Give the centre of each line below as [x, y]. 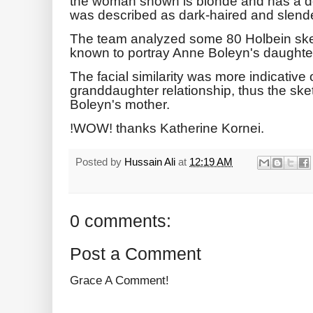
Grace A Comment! [119, 281]
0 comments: [121, 221]
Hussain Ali [151, 161]
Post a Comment [136, 254]
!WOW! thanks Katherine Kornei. [167, 128]
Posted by [100, 161]
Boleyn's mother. [120, 104]
